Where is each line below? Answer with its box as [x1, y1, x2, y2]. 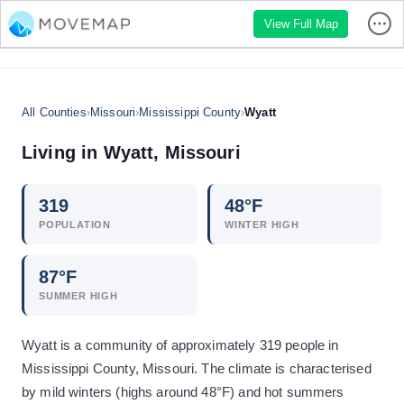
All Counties [22, 106, 87, 119]
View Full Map [263, 16, 338, 31]
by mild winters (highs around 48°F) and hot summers [22, 384, 344, 399]
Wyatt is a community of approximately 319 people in [22, 337, 339, 353]
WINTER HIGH [225, 219, 299, 230]
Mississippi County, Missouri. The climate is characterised [22, 361, 372, 376]
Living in [22, 142, 104, 162]
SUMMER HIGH [39, 290, 118, 301]
